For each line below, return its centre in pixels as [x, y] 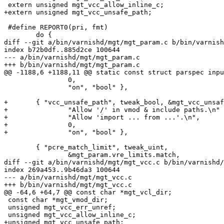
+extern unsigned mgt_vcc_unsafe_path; [78, 12]
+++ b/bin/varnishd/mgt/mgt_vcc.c [68, 185]
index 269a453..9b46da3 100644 [62, 170]
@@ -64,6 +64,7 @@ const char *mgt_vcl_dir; [88, 192]
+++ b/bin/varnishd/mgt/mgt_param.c [72, 65]
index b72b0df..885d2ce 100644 [62, 50]
